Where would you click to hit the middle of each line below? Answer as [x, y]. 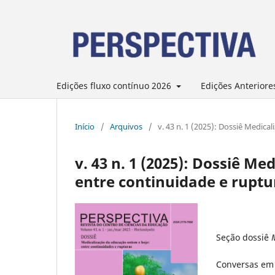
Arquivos [126, 126]
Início [85, 126]
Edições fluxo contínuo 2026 [115, 85]
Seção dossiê [244, 237]
